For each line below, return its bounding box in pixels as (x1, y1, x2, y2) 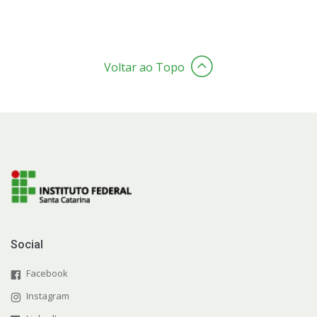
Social (11, 237, 43, 251)
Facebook (26, 266, 68, 279)
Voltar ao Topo (104, 59, 185, 75)
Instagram (26, 289, 69, 302)
